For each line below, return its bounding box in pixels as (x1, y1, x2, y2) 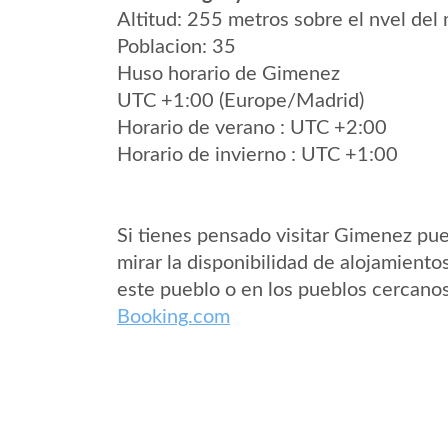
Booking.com (117, 307, 230, 327)
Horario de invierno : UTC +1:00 (117, 145, 398, 165)
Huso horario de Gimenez (117, 64, 340, 84)
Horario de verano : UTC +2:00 (117, 118, 387, 138)
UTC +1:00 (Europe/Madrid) (117, 91, 364, 111)
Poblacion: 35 (117, 37, 236, 57)
